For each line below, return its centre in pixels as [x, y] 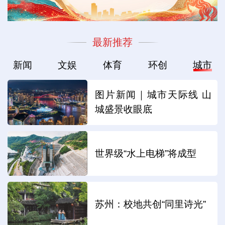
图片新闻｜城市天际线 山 [153, 95]
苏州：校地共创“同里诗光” [151, 204]
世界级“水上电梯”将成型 [146, 153]
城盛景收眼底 [124, 109]
